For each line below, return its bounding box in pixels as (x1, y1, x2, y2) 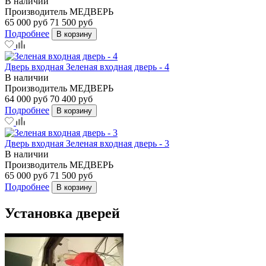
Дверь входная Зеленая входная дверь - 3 (5, 138, 169, 148)
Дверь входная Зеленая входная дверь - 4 (5, 61, 169, 72)
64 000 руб (5, 93, 47, 104)
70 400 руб (50, 93, 93, 104)
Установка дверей (5, 205, 120, 221)
